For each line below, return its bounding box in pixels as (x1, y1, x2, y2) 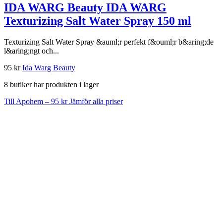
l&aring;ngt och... (4, 46, 59, 55)
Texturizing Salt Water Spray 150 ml (4, 14, 191, 27)
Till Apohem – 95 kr (4, 97, 69, 106)
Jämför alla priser (69, 97, 123, 106)
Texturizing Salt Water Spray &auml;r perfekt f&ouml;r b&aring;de (4, 37, 214, 46)
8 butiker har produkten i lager (4, 80, 99, 89)
